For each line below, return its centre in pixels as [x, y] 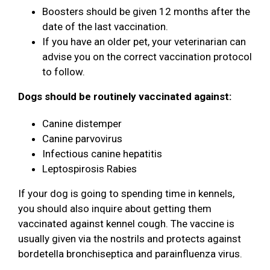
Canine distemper [82, 124]
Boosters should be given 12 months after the [146, 12]
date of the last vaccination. [105, 27]
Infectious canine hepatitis [102, 154]
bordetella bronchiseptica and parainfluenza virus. [133, 254]
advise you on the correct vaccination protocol [147, 57]
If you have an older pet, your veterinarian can [144, 42]
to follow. [64, 72]
